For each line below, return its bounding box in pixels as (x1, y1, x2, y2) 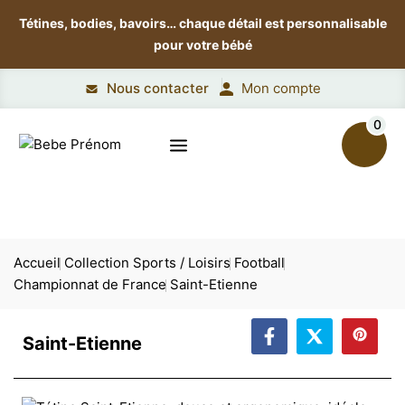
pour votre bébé (153, 37, 252, 52)
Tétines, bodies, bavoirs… (18, 15, 179, 31)
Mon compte (240, 80, 321, 97)
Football (234, 254, 285, 271)
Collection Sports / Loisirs (64, 254, 231, 271)
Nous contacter (106, 80, 209, 97)
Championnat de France (14, 276, 166, 293)
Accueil (14, 254, 61, 271)
